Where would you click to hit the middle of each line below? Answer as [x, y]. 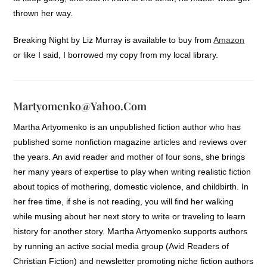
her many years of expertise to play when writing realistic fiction [132, 171]
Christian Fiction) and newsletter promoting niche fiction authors [133, 261]
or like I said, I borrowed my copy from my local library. [116, 55]
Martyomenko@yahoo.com [80, 106]
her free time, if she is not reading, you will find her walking [124, 201]
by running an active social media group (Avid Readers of [121, 246]
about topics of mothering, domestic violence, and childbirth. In [131, 186]
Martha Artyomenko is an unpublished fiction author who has [127, 127]
